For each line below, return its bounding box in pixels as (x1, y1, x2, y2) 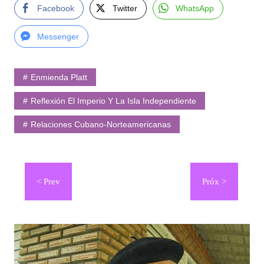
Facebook (37, 4, 74, 14)
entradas (13, 193, 72, 211)
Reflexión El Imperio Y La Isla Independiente (30, 96, 196, 106)
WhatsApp (175, 4, 214, 14)
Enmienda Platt (30, 72, 87, 82)
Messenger (37, 32, 79, 42)
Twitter (112, 4, 137, 14)
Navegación (13, 156, 93, 174)
